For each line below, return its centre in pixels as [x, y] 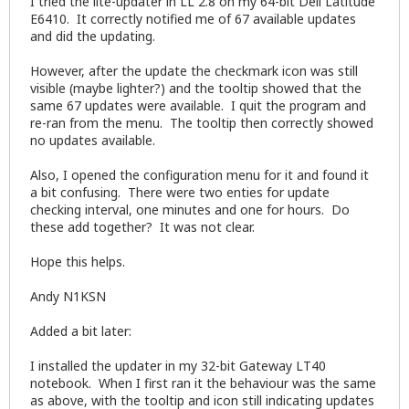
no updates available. [93, 141]
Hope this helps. [78, 262]
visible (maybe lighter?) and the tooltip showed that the [196, 89]
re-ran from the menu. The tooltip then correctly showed [202, 123]
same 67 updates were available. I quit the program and [198, 106]
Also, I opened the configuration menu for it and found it [199, 175]
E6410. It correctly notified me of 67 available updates [193, 19]
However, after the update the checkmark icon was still [194, 71]
